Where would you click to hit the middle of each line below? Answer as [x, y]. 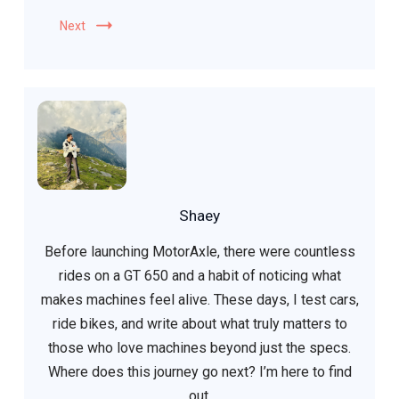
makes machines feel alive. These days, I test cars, [199, 300]
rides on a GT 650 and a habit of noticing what [199, 276]
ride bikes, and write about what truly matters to [199, 324]
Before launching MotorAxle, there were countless [199, 252]
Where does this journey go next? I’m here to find [199, 372]
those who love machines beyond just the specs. [199, 348]
